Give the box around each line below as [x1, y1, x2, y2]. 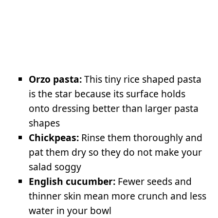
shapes [29, 116, 60, 130]
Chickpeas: [29, 131, 79, 145]
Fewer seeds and [115, 175, 192, 188]
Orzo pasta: [29, 73, 82, 86]
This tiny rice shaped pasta [82, 73, 202, 86]
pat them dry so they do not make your [29, 145, 202, 159]
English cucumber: [29, 175, 116, 188]
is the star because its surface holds [29, 87, 186, 101]
